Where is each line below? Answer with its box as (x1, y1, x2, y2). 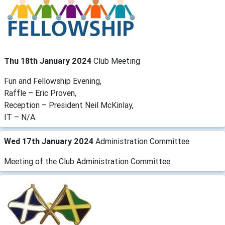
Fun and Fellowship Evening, (4, 75, 101, 86)
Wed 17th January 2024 (4, 136, 95, 146)
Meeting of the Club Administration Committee (4, 156, 170, 166)
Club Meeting (93, 55, 140, 66)
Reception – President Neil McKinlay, (4, 99, 134, 110)
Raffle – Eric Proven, (4, 87, 76, 98)
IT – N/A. (4, 111, 37, 122)
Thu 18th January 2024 (4, 55, 93, 66)
